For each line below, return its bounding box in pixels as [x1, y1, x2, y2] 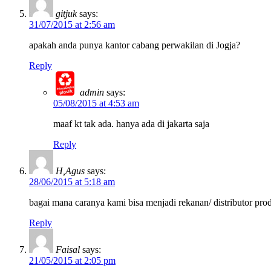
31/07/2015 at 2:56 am [29, 19, 115, 30]
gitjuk [56, 8, 77, 19]
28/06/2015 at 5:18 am [29, 176, 115, 187]
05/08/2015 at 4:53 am [53, 97, 139, 108]
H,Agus [56, 165, 85, 176]
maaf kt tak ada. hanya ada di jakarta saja [53, 118, 209, 129]
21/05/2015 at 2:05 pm [29, 255, 116, 266]
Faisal [56, 244, 80, 255]
